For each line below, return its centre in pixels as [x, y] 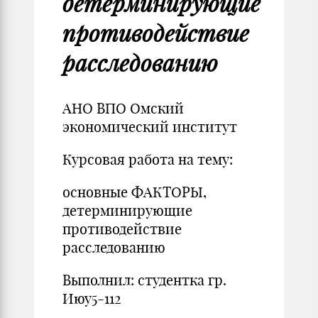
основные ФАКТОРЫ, [135, 192]
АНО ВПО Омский [123, 108]
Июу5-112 [92, 298]
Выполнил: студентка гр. [144, 280]
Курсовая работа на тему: [148, 159]
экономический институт [150, 127]
